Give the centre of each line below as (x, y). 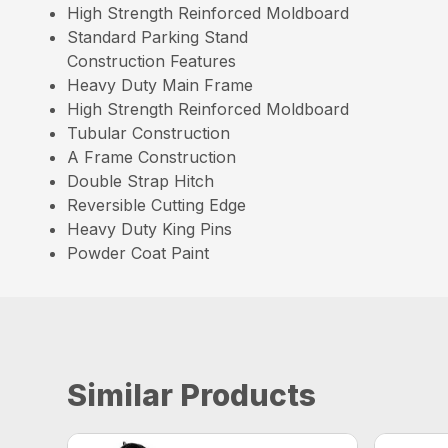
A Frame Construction (152, 157)
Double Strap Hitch (141, 181)
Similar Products (192, 395)
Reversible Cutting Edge (157, 205)
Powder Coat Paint (138, 253)
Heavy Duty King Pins (150, 229)
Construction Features (152, 61)
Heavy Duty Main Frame (160, 85)
